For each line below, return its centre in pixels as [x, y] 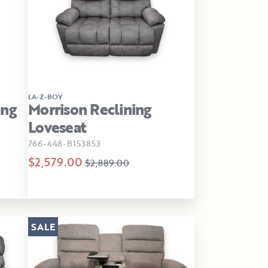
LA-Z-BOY [45, 96]
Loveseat [57, 127]
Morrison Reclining [90, 109]
